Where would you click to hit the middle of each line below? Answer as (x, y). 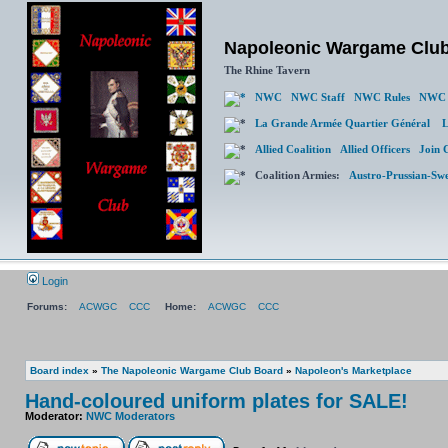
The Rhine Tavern (267, 70)
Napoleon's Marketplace (353, 370)
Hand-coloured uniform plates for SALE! (216, 401)
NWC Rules (382, 97)
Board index (59, 370)
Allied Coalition (297, 149)
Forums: (47, 306)
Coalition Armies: (297, 175)
